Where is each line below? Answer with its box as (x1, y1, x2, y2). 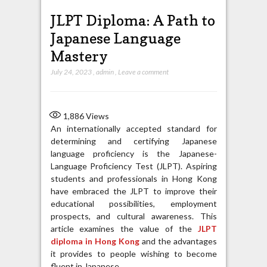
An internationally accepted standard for (50, 123, 217, 133)
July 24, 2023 (50, 67, 92, 76)
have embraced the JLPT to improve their (50, 185, 217, 196)
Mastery (50, 46, 108, 65)
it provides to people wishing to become (50, 248, 217, 259)
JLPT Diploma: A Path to (50, 11, 215, 29)
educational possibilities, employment (50, 198, 217, 209)
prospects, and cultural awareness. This (50, 210, 217, 221)
